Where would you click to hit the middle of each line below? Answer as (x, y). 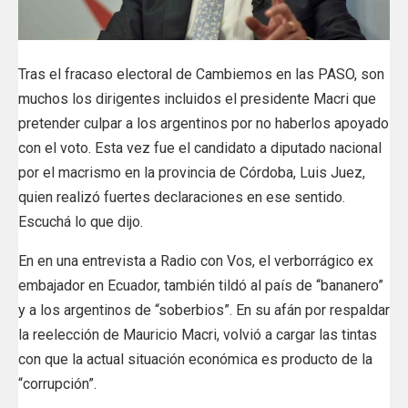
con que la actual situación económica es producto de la (195, 360)
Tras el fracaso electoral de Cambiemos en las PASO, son (201, 75)
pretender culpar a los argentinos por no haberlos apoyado (204, 124)
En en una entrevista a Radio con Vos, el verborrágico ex (196, 261)
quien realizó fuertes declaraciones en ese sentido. (182, 198)
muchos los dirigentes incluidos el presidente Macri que (197, 99)
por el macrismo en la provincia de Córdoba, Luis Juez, (192, 173)
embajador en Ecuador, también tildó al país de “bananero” (201, 286)
